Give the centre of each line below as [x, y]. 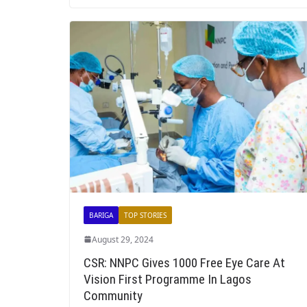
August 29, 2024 [123, 239]
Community [113, 295]
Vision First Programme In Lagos [168, 279]
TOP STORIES [145, 215]
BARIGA [101, 215]
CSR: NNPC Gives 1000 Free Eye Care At [184, 262]
